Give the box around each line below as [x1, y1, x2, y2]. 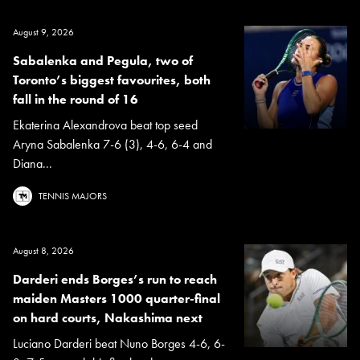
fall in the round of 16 [13, 90, 138, 108]
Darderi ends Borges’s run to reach [13, 270, 217, 288]
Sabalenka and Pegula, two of [13, 51, 193, 69]
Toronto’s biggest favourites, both [13, 71, 211, 88]
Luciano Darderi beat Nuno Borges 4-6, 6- [13, 334, 225, 352]
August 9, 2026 [13, 25, 74, 39]
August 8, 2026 [13, 243, 74, 257]
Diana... [13, 154, 52, 172]
